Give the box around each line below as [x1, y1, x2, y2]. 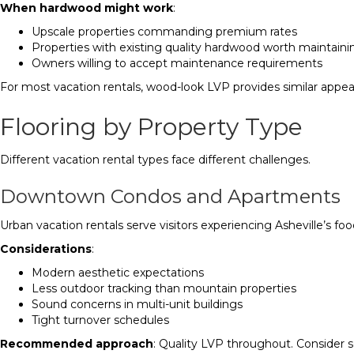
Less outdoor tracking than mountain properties [32, 281, 296, 296]
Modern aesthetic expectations [32, 265, 204, 280]
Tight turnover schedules [32, 313, 169, 327]
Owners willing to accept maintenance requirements [32, 56, 322, 70]
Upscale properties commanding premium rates [32, 24, 297, 39]
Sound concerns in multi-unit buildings [32, 297, 243, 311]
